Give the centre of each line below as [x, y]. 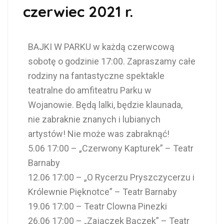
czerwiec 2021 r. [78, 11]
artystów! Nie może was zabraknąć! [99, 133]
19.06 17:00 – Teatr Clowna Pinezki [97, 206]
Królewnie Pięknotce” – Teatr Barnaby [102, 191]
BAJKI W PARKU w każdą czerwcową [101, 46]
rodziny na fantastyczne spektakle [96, 75]
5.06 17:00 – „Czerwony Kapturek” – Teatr [111, 148]
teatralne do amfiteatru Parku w [90, 90]
